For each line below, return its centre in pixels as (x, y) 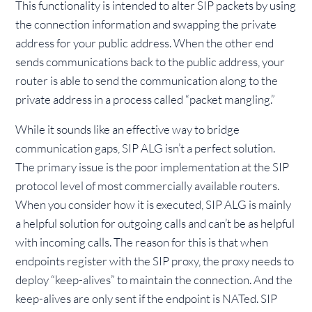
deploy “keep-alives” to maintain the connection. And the (154, 280)
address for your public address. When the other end (145, 43)
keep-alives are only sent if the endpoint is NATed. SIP (147, 298)
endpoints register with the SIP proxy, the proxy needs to (155, 261)
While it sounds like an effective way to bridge (128, 129)
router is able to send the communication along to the (147, 80)
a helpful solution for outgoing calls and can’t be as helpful (155, 223)
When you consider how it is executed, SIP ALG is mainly (154, 204)
